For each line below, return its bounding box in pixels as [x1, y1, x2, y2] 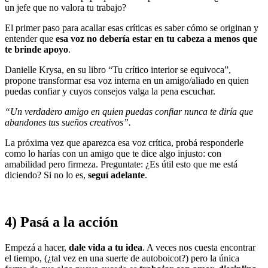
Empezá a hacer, [5, 242, 69, 253]
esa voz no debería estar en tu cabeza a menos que [56, 33, 257, 44]
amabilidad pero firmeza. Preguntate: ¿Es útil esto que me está [5, 159, 237, 170]
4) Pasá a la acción [5, 214, 118, 230]
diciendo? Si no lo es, [5, 170, 88, 181]
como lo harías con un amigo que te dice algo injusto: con [5, 148, 221, 159]
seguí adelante [88, 170, 145, 181]
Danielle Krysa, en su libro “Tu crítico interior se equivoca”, [5, 65, 231, 75]
